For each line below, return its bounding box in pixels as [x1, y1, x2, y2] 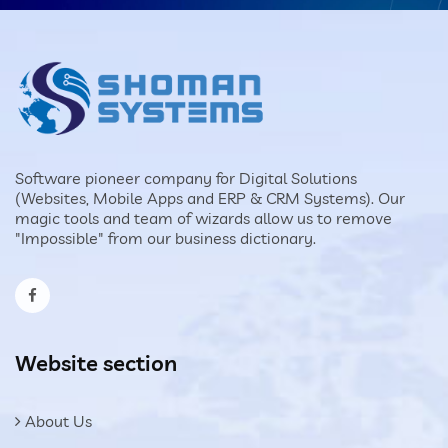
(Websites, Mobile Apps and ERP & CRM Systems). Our [15, 187, 405, 208]
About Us [21, 410, 92, 431]
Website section [15, 348, 177, 377]
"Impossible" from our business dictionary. [15, 227, 316, 248]
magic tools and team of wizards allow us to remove [15, 207, 392, 228]
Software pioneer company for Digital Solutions [15, 167, 357, 188]
